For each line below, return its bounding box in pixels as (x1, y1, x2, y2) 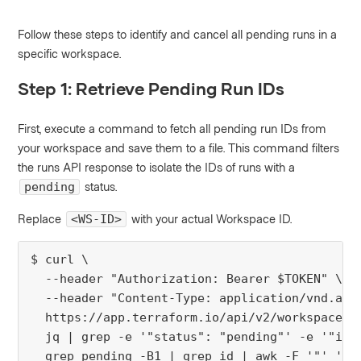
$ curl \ (31, 252, 89, 268)
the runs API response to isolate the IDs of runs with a (18, 160, 296, 175)
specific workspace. (18, 46, 122, 61)
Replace (18, 211, 65, 226)
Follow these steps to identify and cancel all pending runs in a (18, 27, 338, 42)
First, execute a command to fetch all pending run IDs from (18, 121, 327, 136)
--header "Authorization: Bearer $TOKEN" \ (31, 272, 343, 287)
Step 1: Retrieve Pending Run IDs (18, 78, 285, 99)
